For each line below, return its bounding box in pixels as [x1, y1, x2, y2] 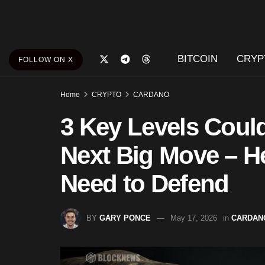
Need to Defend [60, 170, 229, 198]
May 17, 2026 [170, 213, 217, 222]
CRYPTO [92, 91, 121, 99]
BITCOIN [177, 53, 218, 64]
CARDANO [133, 91, 169, 99]
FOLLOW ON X [18, 56, 73, 64]
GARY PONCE [99, 213, 151, 222]
